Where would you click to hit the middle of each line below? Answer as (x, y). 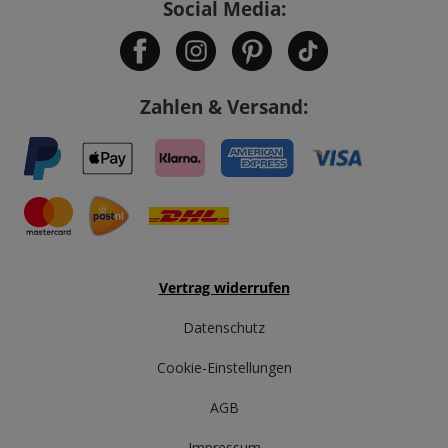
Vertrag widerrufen (224, 287)
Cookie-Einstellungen (224, 367)
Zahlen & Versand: (224, 106)
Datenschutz (224, 327)
